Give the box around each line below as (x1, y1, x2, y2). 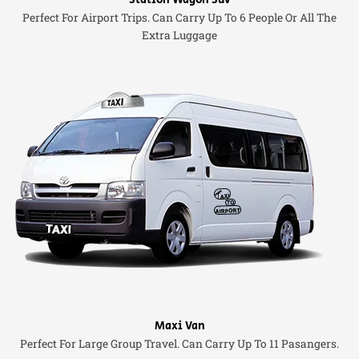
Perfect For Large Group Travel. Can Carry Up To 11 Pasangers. (20, 337, 339, 352)
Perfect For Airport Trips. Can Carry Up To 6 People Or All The (22, 10, 337, 26)
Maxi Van (154, 318, 205, 335)
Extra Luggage (142, 28, 217, 43)
